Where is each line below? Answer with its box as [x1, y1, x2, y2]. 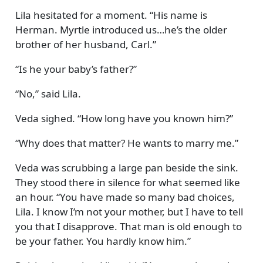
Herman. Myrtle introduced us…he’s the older [15, 22, 227, 36]
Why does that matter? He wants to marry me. [18, 136, 235, 150]
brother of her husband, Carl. [15, 37, 153, 51]
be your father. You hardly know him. [15, 234, 187, 248]
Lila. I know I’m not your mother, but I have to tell [15, 204, 243, 218]
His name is [153, 8, 207, 22]
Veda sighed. [15, 111, 77, 125]
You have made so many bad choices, [59, 190, 235, 204]
